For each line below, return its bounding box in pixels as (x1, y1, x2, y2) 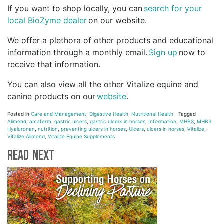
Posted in (7, 111, 31, 117)
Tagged (178, 111, 196, 117)
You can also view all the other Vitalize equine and (7, 79, 198, 90)
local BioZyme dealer (7, 15, 87, 26)
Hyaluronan (7, 126, 35, 132)
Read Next (7, 147, 55, 164)
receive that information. (7, 59, 104, 70)
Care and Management (31, 111, 86, 117)
